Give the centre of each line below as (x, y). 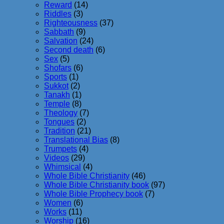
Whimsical (62, 167)
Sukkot (56, 86)
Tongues (59, 122)
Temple (57, 104)
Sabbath (59, 32)
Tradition (59, 131)
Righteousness (71, 23)
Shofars (58, 68)
